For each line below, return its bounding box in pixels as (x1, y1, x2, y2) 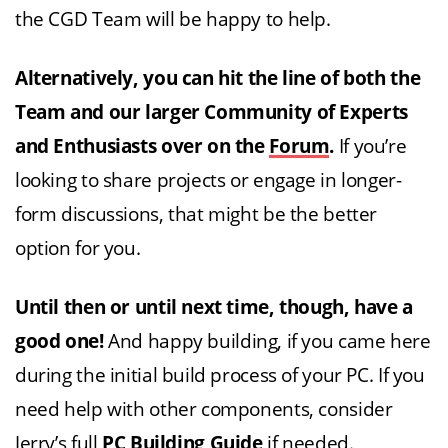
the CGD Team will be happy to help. (15, 7, 331, 31)
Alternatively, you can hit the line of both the (15, 66, 421, 90)
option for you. (15, 236, 141, 260)
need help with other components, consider (15, 397, 393, 421)
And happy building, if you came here (103, 329, 431, 353)
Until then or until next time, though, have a (15, 295, 413, 319)
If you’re (334, 134, 407, 158)
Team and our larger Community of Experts (15, 100, 408, 124)
